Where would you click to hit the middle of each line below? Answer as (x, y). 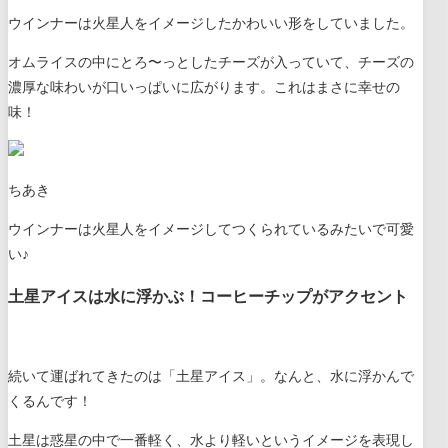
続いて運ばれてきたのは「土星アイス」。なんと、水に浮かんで (211, 376)
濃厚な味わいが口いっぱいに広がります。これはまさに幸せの (204, 88)
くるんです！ (50, 401)
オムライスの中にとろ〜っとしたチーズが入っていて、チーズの (211, 63)
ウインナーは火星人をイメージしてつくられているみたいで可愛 (211, 230)
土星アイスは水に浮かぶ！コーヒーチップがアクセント (208, 296)
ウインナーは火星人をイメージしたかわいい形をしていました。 (211, 24)
